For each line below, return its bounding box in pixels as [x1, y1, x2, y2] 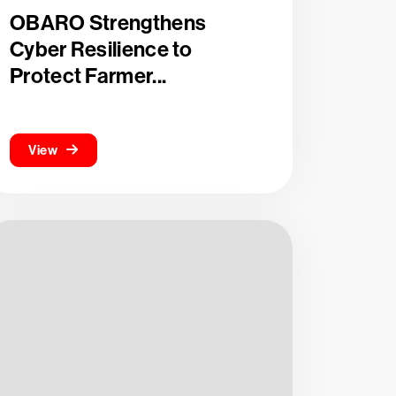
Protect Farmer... [10, 64, 167, 88]
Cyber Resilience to [10, 37, 193, 62]
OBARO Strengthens [10, 11, 207, 35]
